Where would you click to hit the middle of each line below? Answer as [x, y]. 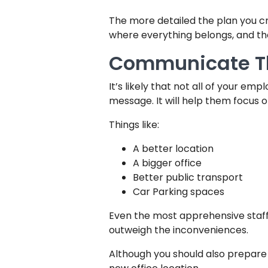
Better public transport [188, 177]
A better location [173, 149]
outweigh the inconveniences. [179, 230]
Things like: [134, 125]
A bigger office [167, 163]
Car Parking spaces [179, 192]
